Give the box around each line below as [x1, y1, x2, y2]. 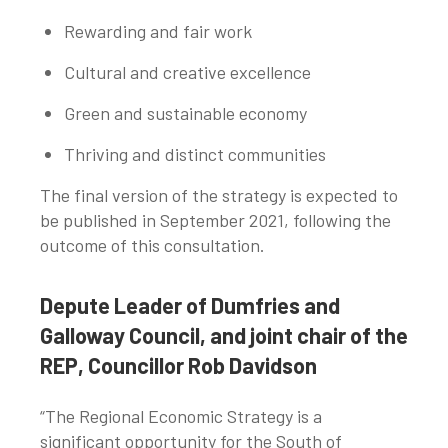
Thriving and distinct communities [64, 143, 326, 166]
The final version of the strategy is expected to [40, 184, 398, 207]
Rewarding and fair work [64, 20, 252, 43]
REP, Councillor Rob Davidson [40, 352, 317, 379]
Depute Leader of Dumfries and [40, 292, 340, 319]
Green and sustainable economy [64, 102, 307, 125]
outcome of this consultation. [40, 234, 273, 257]
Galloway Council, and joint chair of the [40, 322, 408, 349]
